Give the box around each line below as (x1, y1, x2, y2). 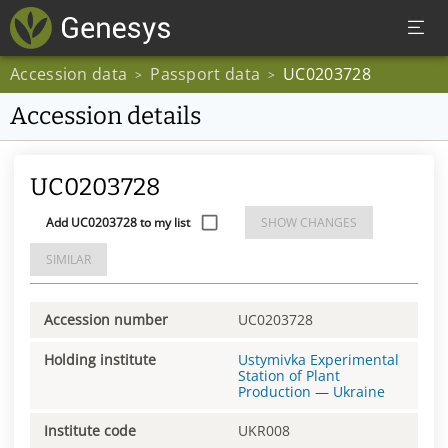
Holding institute (44, 349, 156, 369)
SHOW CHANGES (261, 214, 357, 231)
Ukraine (333, 381, 385, 401)
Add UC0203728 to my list (46, 214, 190, 231)
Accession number (44, 309, 168, 329)
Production (238, 381, 311, 401)
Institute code (44, 421, 136, 441)
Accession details (10, 102, 201, 130)
